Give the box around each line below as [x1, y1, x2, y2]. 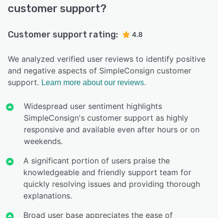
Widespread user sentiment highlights [23, 101, 162, 111]
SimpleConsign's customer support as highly [23, 113, 188, 123]
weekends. [23, 136, 63, 146]
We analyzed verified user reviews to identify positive [8, 54, 205, 64]
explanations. [23, 191, 73, 201]
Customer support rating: [8, 29, 118, 40]
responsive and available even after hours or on [23, 125, 200, 135]
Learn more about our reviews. [41, 78, 146, 87]
